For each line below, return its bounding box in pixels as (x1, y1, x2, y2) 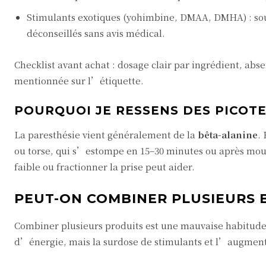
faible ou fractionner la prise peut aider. (14, 160, 195, 173)
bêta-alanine (198, 128, 258, 141)
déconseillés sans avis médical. (27, 27, 165, 39)
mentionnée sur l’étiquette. (14, 74, 144, 87)
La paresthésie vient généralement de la (14, 128, 198, 141)
